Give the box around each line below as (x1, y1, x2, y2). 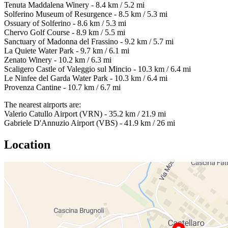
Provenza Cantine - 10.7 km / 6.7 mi (4, 83, 121, 92)
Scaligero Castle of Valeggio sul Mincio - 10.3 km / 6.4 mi (4, 65, 191, 74)
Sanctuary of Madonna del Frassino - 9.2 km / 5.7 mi (4, 37, 174, 46)
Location (4, 138, 50, 152)
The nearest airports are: (4, 100, 81, 109)
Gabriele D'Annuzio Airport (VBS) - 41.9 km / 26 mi (4, 119, 175, 128)
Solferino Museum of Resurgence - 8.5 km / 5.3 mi (4, 10, 167, 19)
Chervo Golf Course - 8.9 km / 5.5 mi (4, 28, 125, 37)
